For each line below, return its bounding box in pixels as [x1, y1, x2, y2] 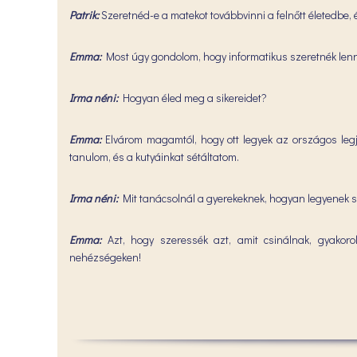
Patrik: [69, 7, 99, 22]
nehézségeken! [69, 249, 141, 265]
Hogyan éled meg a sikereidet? [118, 90, 267, 105]
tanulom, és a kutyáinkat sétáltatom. [69, 149, 239, 164]
